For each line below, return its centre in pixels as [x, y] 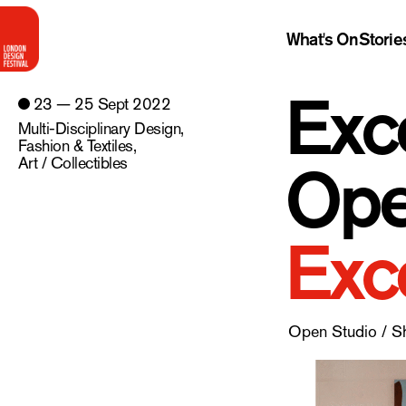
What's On [322, 39]
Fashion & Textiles [75, 145]
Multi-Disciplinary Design [99, 128]
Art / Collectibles [72, 163]
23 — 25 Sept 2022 [102, 104]
